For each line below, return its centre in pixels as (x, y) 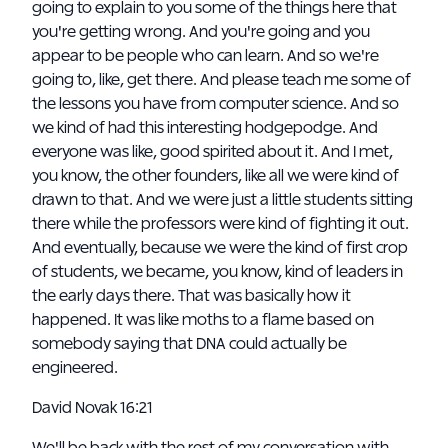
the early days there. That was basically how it (191, 296)
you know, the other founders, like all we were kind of (215, 176)
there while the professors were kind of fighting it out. (220, 224)
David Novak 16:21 (94, 408)
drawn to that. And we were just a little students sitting (222, 200)
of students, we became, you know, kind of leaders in (217, 272)
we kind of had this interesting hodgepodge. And (205, 128)
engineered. (75, 368)
